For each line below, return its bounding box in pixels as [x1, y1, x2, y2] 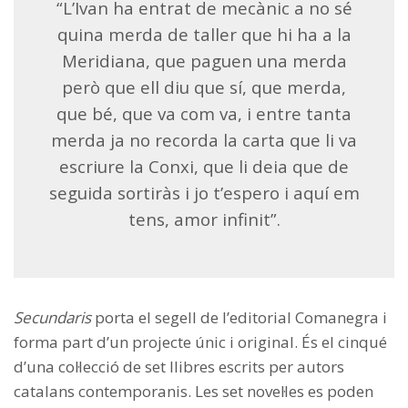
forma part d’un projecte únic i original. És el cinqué [14, 331, 387, 353]
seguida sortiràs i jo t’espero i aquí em [48, 181, 360, 205]
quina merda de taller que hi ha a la [56, 23, 352, 46]
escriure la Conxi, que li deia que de [59, 155, 349, 178]
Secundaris [14, 307, 95, 329]
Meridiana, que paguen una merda [61, 49, 347, 73]
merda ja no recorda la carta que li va [51, 128, 357, 152]
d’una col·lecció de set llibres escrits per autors [14, 356, 344, 378]
